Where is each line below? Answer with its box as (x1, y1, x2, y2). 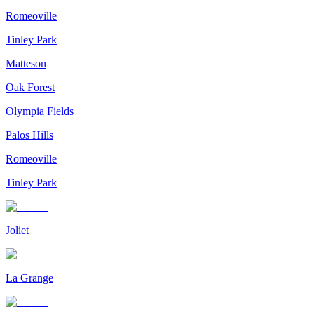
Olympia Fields (6, 104, 74, 117)
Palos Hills (6, 128, 53, 141)
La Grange (6, 271, 53, 284)
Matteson (6, 57, 46, 69)
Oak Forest (6, 81, 55, 93)
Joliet (6, 224, 29, 236)
